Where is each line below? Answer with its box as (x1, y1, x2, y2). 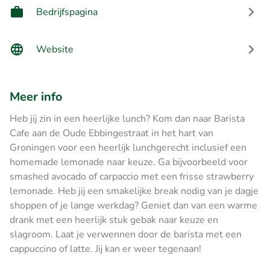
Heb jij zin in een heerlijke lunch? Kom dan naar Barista (10, 111, 245, 125)
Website (36, 42, 74, 56)
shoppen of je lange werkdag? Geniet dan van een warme (10, 198, 257, 212)
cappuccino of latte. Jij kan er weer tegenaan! (10, 242, 201, 256)
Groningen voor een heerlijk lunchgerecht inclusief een (10, 140, 246, 154)
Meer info (10, 88, 63, 105)
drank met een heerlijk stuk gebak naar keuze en (10, 213, 218, 227)
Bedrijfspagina (36, 5, 98, 19)
